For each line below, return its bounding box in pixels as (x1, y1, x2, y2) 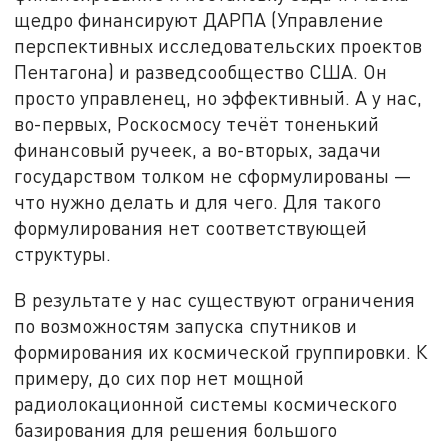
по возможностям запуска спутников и (14, 314, 358, 338)
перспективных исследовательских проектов (14, 33, 423, 57)
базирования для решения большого (14, 418, 338, 442)
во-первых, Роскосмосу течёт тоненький (14, 111, 380, 135)
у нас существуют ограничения (137, 288, 416, 312)
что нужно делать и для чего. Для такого (14, 189, 382, 213)
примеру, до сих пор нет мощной (14, 366, 305, 390)
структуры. (14, 241, 112, 265)
